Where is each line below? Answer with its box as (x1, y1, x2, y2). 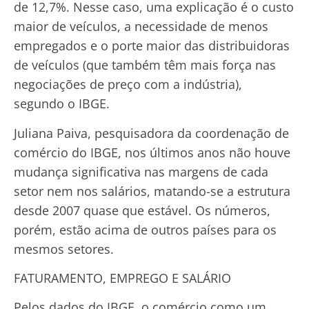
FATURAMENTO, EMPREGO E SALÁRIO (14, 270, 231, 287)
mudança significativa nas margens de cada (14, 163, 268, 180)
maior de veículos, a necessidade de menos (14, 18, 268, 35)
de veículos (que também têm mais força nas (14, 57, 276, 74)
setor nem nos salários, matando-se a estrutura (14, 182, 290, 199)
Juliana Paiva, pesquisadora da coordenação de (14, 124, 289, 141)
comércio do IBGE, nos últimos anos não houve (14, 143, 290, 161)
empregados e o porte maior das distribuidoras (14, 37, 290, 54)
